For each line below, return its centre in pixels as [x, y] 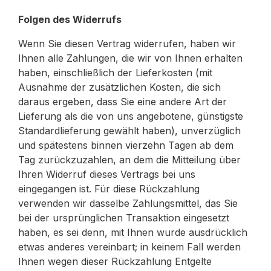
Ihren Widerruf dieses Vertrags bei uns [107, 174]
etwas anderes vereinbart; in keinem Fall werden [129, 247]
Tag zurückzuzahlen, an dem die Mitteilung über [129, 160]
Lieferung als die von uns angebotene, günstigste [131, 116]
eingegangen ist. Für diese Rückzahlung [109, 189]
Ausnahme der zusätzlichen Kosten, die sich [119, 87]
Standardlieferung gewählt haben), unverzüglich [129, 131]
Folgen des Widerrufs [70, 19]
